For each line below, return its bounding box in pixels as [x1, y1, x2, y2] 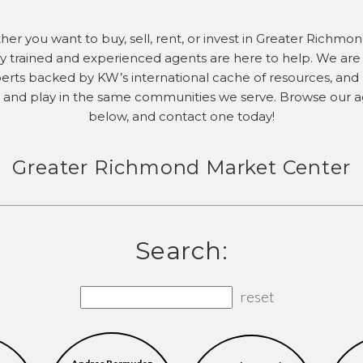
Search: [135, 236, 228, 266]
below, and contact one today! [88, 109, 275, 124]
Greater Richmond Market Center [12, 156, 351, 179]
